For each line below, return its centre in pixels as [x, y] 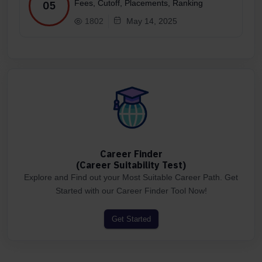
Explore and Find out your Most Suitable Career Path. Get [131, 177]
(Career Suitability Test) [131, 165]
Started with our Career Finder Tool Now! [131, 191]
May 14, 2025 [152, 21]
